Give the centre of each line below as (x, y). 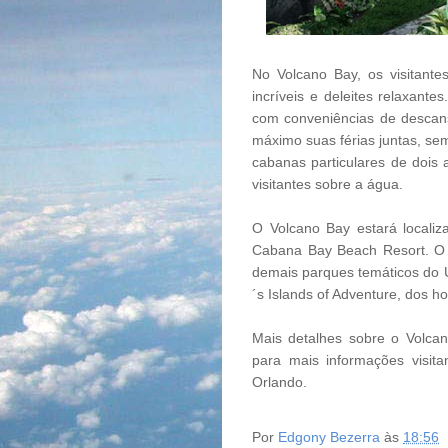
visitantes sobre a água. (327, 183)
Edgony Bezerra (329, 436)
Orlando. (279, 381)
